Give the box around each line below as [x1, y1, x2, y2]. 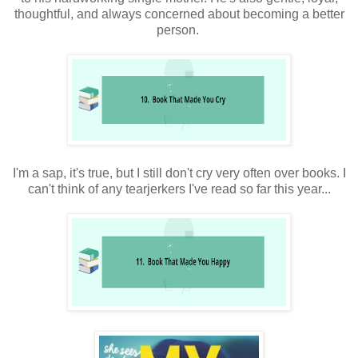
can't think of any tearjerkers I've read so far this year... [27, 181, 331, 196]
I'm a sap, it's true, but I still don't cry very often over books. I [12, 165, 346, 180]
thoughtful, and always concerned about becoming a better [14, 6, 344, 21]
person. [156, 22, 202, 37]
